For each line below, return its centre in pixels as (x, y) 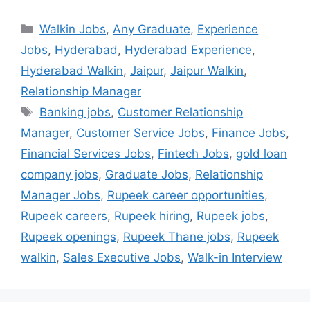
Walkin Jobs (73, 29)
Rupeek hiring (152, 216)
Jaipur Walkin (207, 71)
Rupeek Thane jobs (177, 237)
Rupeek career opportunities (186, 195)
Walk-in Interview (235, 258)
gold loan (262, 154)
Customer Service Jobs (140, 133)
